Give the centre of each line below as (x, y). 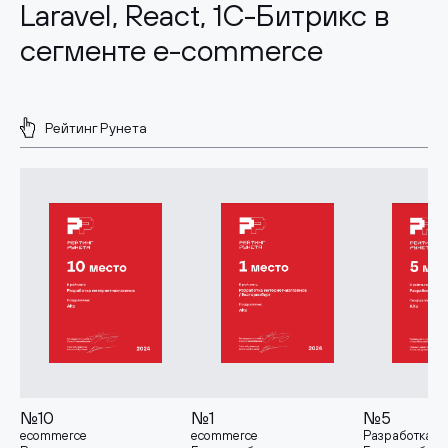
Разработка (397, 436)
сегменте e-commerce (171, 50)
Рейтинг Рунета (96, 127)
